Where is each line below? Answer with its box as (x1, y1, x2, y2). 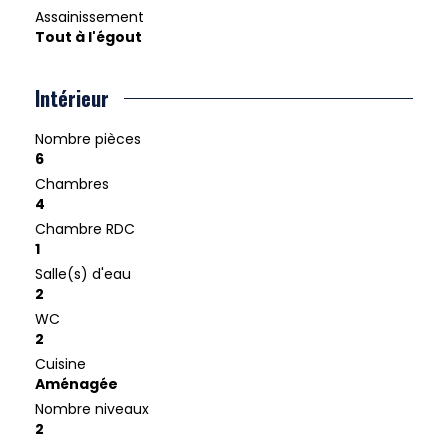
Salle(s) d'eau (35, 264, 131, 285)
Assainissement (35, 7, 144, 28)
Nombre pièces (35, 129, 141, 150)
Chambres (35, 174, 109, 195)
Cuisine (35, 354, 86, 375)
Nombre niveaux (35, 399, 149, 420)
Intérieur (35, 83, 109, 114)
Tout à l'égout (35, 27, 142, 48)
